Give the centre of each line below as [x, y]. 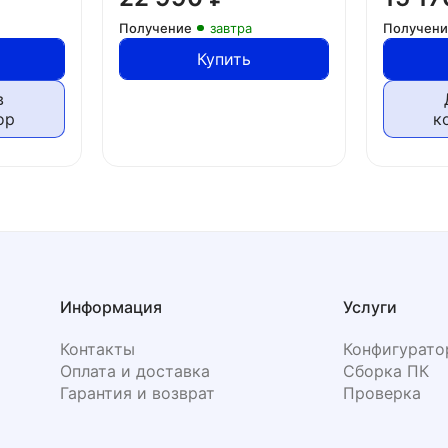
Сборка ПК [385, 371]
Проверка [381, 393]
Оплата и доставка [135, 371]
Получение [155, 28]
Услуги [369, 307]
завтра [230, 28]
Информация [111, 307]
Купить [223, 59]
